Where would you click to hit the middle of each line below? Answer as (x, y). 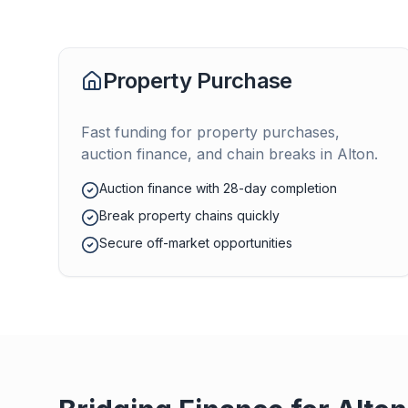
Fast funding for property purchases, (210, 132)
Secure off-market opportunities (196, 243)
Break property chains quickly (189, 215)
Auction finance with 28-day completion (218, 188)
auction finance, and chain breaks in (209, 154)
